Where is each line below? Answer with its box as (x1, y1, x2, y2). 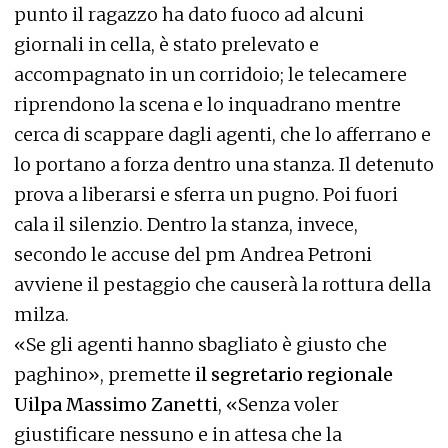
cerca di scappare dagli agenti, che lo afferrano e (14, 123, 431, 146)
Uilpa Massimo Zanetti (14, 393, 218, 416)
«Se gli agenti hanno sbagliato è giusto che (14, 333, 387, 356)
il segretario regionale (191, 363, 393, 386)
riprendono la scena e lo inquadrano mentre (14, 93, 401, 116)
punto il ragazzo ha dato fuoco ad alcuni (14, 3, 364, 26)
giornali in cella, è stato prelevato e (14, 33, 319, 56)
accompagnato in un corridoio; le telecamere (14, 63, 407, 86)
